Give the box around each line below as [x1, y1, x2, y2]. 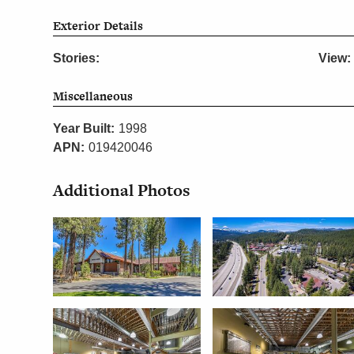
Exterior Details [53, 17, 144, 35]
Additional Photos [53, 179, 191, 202]
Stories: [53, 51, 100, 66]
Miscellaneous [53, 88, 134, 105]
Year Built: [53, 122, 115, 136]
